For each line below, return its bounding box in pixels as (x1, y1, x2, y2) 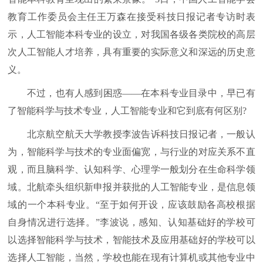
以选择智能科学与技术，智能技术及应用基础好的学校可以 (8, 235, 255, 245)
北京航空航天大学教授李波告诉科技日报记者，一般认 (8, 129, 255, 139)
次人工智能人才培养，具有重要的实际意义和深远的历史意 (8, 47, 255, 57)
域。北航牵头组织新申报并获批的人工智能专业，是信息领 (8, 182, 255, 192)
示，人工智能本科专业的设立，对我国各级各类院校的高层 (8, 29, 255, 39)
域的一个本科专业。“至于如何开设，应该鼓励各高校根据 (8, 200, 255, 210)
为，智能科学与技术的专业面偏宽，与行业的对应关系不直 (8, 147, 255, 157)
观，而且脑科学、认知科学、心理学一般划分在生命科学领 (8, 164, 255, 174)
